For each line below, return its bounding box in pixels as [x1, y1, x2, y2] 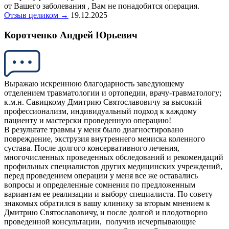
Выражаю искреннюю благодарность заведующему [4, 79, 184, 88]
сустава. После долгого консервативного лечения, [4, 144, 179, 153]
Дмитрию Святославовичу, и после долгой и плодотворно [4, 208, 208, 217]
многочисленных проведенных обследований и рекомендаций [4, 153, 223, 162]
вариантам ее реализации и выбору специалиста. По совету [4, 190, 213, 199]
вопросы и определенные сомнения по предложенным [4, 180, 195, 190]
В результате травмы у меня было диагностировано [4, 125, 184, 134]
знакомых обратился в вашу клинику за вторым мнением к [4, 199, 210, 208]
